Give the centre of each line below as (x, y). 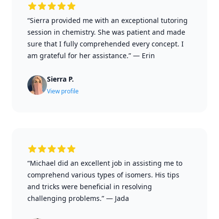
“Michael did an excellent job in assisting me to (105, 163)
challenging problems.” (66, 198)
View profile (63, 91)
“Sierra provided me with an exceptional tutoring (108, 20)
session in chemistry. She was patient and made (106, 32)
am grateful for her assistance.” (79, 55)
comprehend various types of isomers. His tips (103, 175)
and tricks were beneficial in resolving (90, 186)
